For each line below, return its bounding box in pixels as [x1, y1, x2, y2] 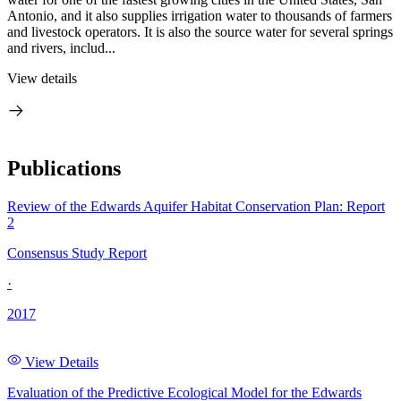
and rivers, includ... [7, 40, 115, 55]
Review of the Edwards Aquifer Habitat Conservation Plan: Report [7, 198, 385, 214]
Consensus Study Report [7, 244, 147, 260]
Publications [7, 156, 121, 180]
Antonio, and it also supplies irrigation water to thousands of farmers [7, 8, 392, 23]
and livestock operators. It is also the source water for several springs [7, 24, 393, 39]
